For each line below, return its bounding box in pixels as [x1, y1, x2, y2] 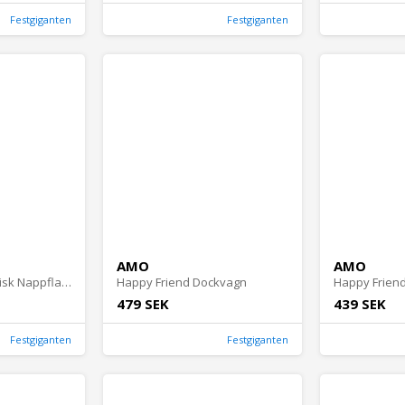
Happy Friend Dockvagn [117, 274, 247, 291]
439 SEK [334, 295, 386, 314]
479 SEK [117, 295, 169, 314]
